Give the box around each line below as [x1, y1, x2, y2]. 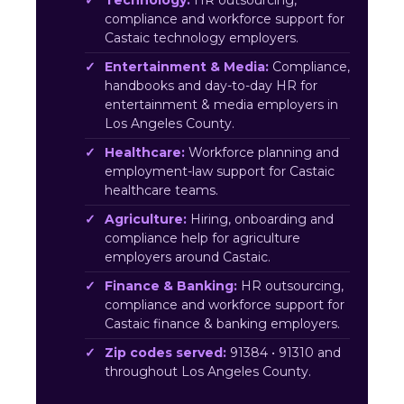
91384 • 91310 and [226, 344, 341, 361]
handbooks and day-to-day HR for [105, 78, 317, 94]
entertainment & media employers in [105, 96, 338, 113]
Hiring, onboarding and [187, 211, 334, 227]
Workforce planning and [185, 144, 339, 161]
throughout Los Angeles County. [105, 363, 311, 380]
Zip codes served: [105, 344, 226, 361]
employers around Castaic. [105, 249, 271, 265]
